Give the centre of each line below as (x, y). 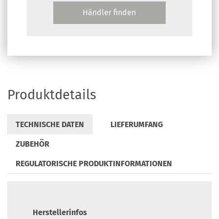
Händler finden (109, 13)
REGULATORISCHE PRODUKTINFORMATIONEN (94, 164)
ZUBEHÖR (33, 144)
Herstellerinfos (60, 213)
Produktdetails (52, 95)
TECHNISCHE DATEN (50, 125)
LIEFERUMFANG (137, 125)
